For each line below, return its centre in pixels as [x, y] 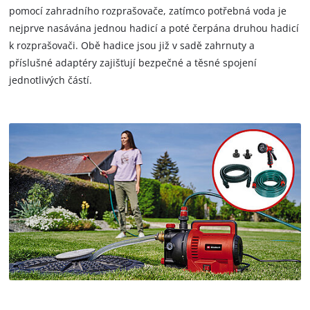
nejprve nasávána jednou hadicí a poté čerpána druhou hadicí [154, 28]
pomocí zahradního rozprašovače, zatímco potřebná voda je [148, 11]
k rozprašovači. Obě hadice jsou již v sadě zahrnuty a [132, 46]
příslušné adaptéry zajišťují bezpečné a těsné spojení [133, 63]
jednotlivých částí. [51, 80]
